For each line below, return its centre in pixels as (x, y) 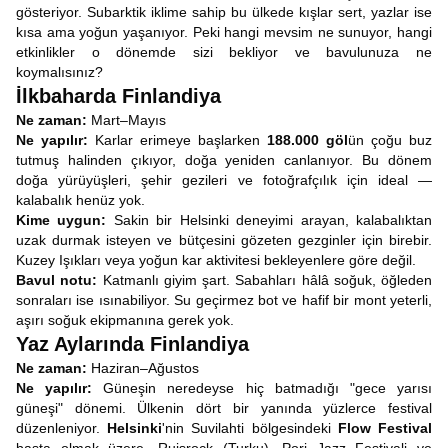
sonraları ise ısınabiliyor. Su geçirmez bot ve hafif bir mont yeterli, (224, 300)
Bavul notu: (57, 280)
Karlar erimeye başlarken (177, 140)
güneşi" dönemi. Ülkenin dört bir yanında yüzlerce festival (224, 408)
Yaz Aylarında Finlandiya (132, 344)
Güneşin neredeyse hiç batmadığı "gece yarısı (262, 388)
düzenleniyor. (62, 428)
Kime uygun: (61, 220)
